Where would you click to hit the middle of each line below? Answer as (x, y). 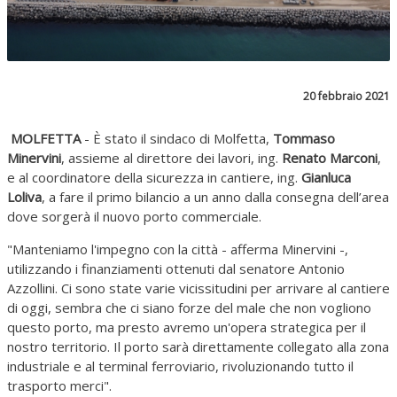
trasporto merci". (59, 385)
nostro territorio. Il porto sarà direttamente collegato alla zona (198, 346)
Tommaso (304, 138)
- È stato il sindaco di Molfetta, (177, 138)
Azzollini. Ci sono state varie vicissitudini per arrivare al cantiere (198, 288)
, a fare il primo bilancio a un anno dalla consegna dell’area (215, 197)
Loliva (24, 197)
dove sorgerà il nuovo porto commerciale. (134, 216)
